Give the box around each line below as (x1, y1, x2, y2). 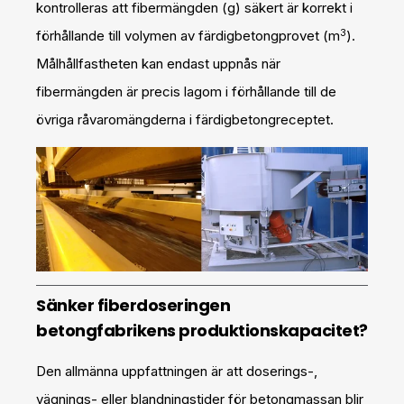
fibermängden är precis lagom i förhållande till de (36, 83, 336, 101)
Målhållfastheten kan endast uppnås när (36, 55, 280, 73)
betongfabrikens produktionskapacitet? (36, 318, 368, 342)
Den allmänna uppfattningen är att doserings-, (36, 362, 317, 380)
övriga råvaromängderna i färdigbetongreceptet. (36, 111, 334, 129)
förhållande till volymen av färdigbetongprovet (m (36, 27, 340, 45)
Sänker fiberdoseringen (36, 293, 230, 317)
